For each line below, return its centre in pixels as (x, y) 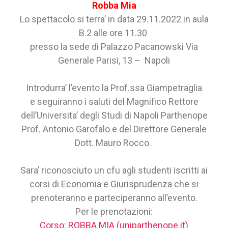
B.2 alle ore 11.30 (114, 33)
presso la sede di (65, 47)
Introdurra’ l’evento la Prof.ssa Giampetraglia (114, 88)
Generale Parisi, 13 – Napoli (114, 61)
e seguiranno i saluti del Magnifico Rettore (114, 102)
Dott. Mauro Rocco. (114, 143)
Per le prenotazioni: (114, 212)
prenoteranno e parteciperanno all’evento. (114, 198)
